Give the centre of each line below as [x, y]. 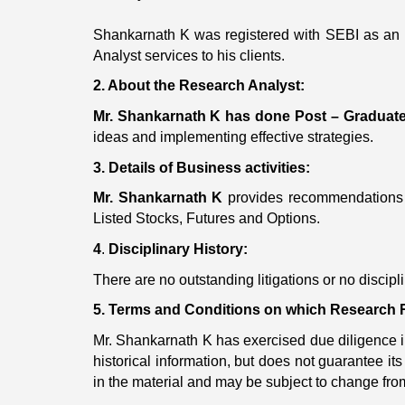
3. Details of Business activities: [201, 167]
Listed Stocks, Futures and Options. [206, 219]
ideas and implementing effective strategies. [233, 137]
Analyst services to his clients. [188, 55]
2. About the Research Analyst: [198, 86]
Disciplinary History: [178, 249]
